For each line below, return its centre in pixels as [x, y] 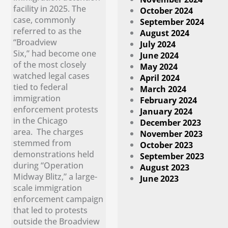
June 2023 [160, 179]
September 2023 [172, 156]
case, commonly [45, 19]
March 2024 [163, 89]
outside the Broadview [57, 221]
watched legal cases [52, 75]
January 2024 [166, 111]
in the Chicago [41, 120]
